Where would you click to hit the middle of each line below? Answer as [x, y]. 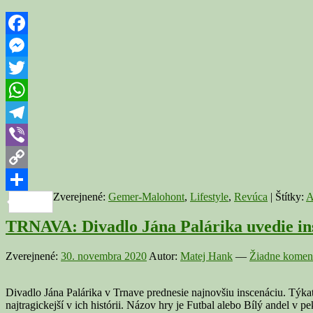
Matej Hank [206, 256]
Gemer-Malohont [146, 197]
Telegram [26, 135]
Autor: [165, 256]
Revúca [251, 197]
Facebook [27, 45]
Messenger [29, 68]
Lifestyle [209, 197]
